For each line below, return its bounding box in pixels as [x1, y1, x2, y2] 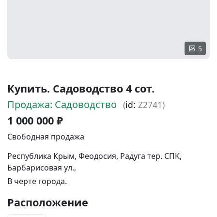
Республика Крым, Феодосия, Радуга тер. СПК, [7, 151, 182, 161]
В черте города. [7, 176, 67, 186]
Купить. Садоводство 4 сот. [7, 81, 155, 95]
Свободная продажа [7, 131, 84, 142]
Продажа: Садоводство [7, 98, 119, 111]
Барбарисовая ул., [7, 162, 76, 173]
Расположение [7, 195, 88, 209]
